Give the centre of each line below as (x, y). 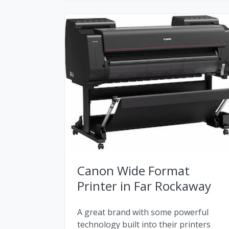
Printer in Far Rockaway (144, 186)
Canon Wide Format (133, 170)
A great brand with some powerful (143, 212)
